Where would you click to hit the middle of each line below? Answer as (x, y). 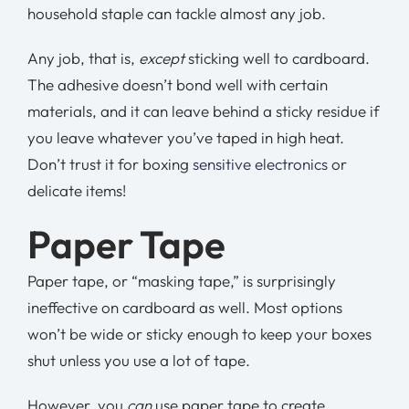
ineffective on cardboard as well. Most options (184, 307)
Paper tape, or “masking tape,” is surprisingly (181, 280)
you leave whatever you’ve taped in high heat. (185, 137)
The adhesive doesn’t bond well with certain (177, 84)
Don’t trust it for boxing (110, 163)
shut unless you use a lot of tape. (138, 360)
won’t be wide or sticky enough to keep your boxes (199, 333)
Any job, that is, (83, 58)
